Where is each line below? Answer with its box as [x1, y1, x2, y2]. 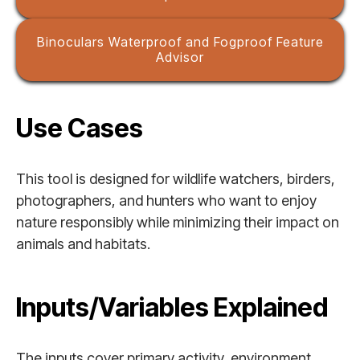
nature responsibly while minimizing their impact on [16, 214, 339, 231]
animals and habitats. [16, 235, 150, 252]
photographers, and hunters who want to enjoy [16, 192, 317, 209]
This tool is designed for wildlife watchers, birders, [16, 170, 335, 187]
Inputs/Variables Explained [16, 292, 328, 323]
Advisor [156, 49, 204, 65]
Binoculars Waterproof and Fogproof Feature [36, 34, 324, 50]
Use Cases [16, 112, 143, 144]
